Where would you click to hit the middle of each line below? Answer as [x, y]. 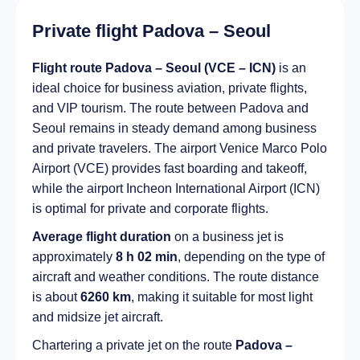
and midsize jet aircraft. [98, 317]
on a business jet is [227, 237]
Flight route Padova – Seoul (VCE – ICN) [154, 68]
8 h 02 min [147, 257]
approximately [74, 257]
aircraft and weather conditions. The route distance [176, 277]
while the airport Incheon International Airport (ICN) [176, 189]
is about [56, 297]
